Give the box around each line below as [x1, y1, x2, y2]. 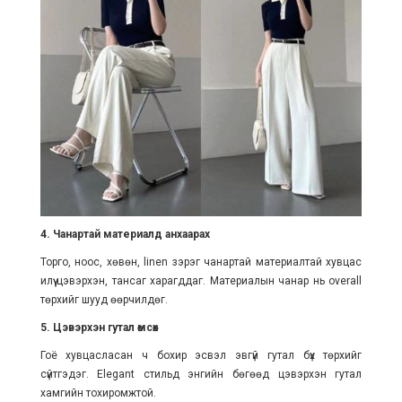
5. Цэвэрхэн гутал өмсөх [39, 320, 158, 334]
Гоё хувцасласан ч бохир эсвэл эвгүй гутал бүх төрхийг [39, 348, 363, 362]
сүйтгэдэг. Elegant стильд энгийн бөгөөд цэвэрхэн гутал [39, 367, 363, 380]
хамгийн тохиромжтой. [39, 386, 156, 399]
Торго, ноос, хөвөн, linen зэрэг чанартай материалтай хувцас [39, 255, 363, 268]
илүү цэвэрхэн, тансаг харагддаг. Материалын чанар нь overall [39, 274, 363, 287]
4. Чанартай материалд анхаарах [39, 227, 210, 240]
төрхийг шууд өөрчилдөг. [39, 293, 168, 306]
